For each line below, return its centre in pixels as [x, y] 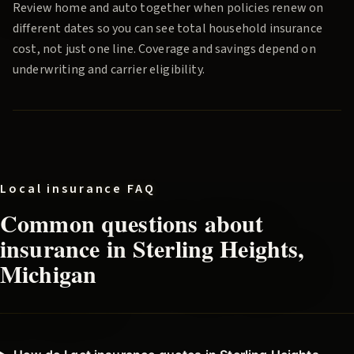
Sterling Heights [215, 249]
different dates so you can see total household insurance [168, 29]
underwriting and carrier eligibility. [109, 70]
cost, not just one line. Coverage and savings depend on [164, 49]
